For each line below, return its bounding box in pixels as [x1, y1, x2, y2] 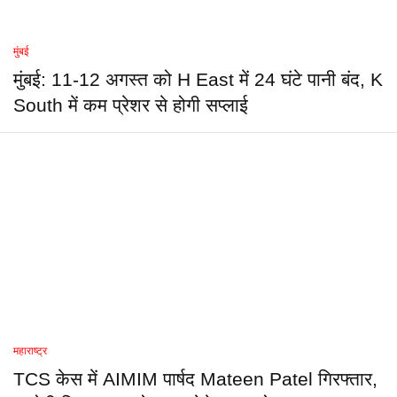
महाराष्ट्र [13, 345, 47, 357]
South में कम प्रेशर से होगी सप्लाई [13, 95, 248, 116]
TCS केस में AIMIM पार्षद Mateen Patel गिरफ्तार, [13, 369, 378, 390]
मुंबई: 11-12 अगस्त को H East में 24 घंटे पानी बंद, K [13, 69, 383, 90]
